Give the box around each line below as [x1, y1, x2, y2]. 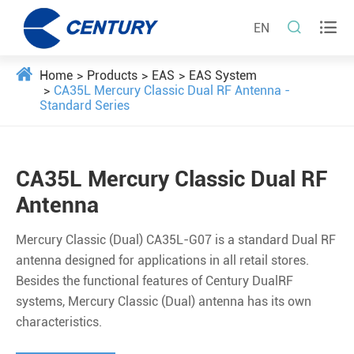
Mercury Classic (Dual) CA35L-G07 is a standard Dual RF [16, 232, 336, 247]
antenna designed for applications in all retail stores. [16, 253, 309, 268]
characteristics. [16, 314, 102, 330]
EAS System [189, 68, 257, 83]
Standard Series [40, 98, 130, 113]
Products [87, 68, 137, 83]
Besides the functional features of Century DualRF [16, 273, 293, 288]
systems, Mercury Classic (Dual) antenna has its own [16, 294, 311, 309]
